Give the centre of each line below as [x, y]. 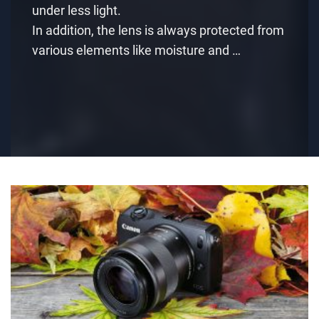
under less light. [77, 10]
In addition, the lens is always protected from [158, 30]
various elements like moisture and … [136, 50]
